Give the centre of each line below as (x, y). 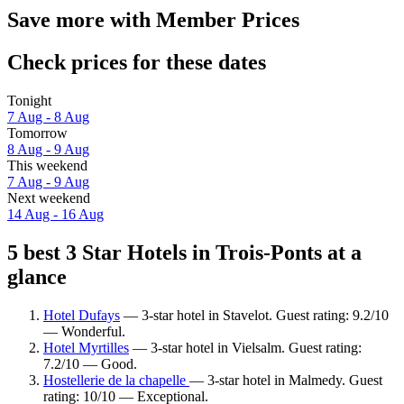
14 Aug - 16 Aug (55, 215)
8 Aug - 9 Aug (48, 150)
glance (37, 276)
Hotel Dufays (82, 315)
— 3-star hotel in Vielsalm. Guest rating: (245, 347)
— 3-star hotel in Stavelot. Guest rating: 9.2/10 (254, 315)
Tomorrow (37, 133)
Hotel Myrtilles (86, 347)
